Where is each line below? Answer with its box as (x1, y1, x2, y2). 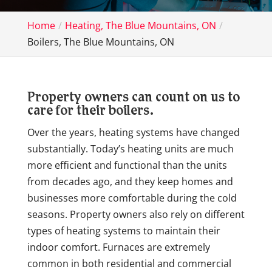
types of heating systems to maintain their (27, 224, 220, 237)
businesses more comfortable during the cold (27, 191, 237, 205)
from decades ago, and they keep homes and (27, 175, 233, 188)
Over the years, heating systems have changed (27, 126, 240, 139)
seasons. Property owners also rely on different (27, 208, 245, 221)
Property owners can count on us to (27, 92, 240, 105)
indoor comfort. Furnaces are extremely (27, 240, 210, 254)
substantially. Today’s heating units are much (27, 142, 234, 155)
